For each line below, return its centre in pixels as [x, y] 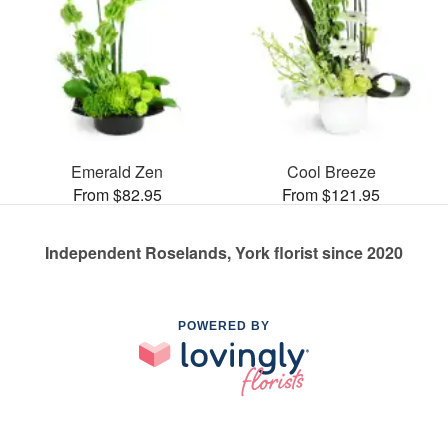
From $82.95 [117, 194]
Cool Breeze [331, 171]
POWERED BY [224, 325]
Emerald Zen [117, 171]
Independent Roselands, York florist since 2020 [224, 252]
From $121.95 [331, 194]
